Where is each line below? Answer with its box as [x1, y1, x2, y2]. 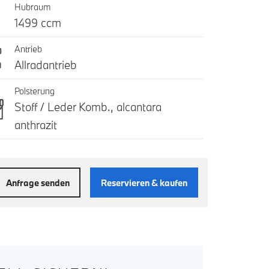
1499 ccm [14, 16, 61, 31]
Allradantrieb [14, 58, 77, 73]
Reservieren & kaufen [101, 177, 187, 189]
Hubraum [14, 1, 50, 13]
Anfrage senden [6, 177, 70, 189]
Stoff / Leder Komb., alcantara [14, 100, 162, 115]
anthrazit [14, 118, 57, 133]
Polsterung [14, 85, 55, 97]
